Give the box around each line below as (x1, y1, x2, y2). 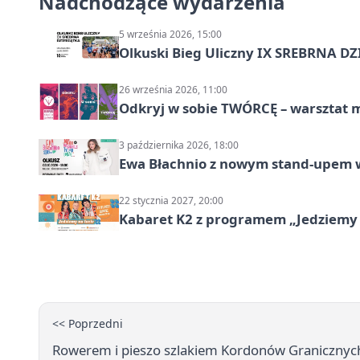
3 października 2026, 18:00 (119, 138, 239, 153)
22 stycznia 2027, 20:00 (119, 194, 223, 208)
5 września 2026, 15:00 (119, 27, 222, 42)
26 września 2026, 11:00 (119, 83, 227, 97)
